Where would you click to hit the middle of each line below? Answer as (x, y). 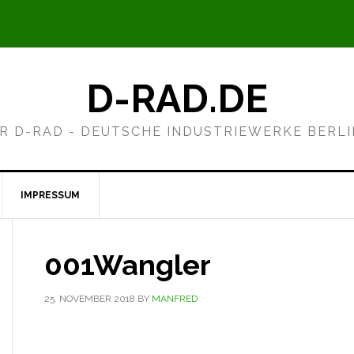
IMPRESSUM (50, 195)
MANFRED (175, 299)
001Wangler (128, 265)
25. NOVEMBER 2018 (90, 299)
